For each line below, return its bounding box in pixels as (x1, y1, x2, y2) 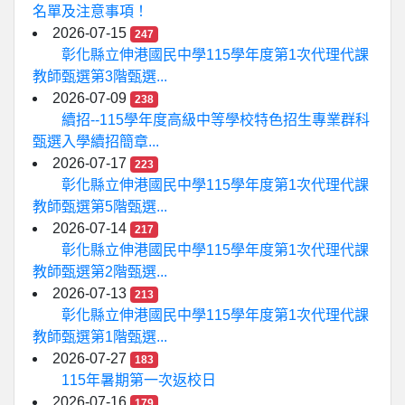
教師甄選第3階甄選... (33, 69, 167, 84)
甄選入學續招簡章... (33, 134, 159, 149)
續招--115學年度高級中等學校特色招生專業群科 (61, 112, 370, 127)
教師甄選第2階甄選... (33, 264, 167, 279)
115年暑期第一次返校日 (61, 372, 216, 388)
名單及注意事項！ (33, 4, 148, 19)
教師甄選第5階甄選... (33, 199, 167, 214)
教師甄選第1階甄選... (33, 329, 167, 344)
